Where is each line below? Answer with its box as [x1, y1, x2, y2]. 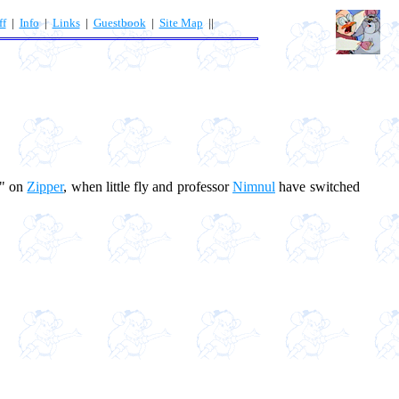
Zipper [27, 178, 64, 194]
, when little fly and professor [63, 178, 232, 194]
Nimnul [232, 178, 275, 194]
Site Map [159, 16, 203, 29]
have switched [274, 178, 360, 194]
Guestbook [93, 16, 146, 29]
